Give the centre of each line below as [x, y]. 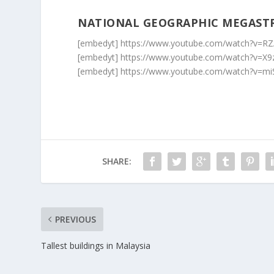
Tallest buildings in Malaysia [96, 246]
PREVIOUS [76, 220]
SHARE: [117, 161]
